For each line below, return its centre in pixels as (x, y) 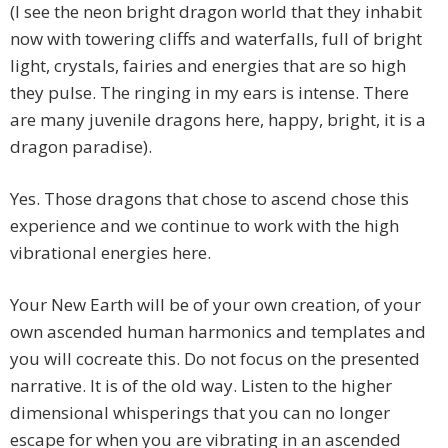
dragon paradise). (81, 147)
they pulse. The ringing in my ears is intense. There (209, 93)
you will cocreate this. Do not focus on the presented (215, 359)
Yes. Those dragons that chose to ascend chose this (209, 199)
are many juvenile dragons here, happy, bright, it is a (218, 120)
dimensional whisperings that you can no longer (200, 413)
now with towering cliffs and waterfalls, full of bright (216, 39)
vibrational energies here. (110, 253)
